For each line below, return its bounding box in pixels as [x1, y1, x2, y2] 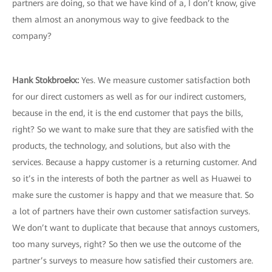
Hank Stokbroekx [12, 75, 77, 85]
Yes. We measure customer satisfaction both [81, 75, 250, 85]
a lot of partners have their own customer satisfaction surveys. [12, 206, 250, 216]
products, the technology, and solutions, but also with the [12, 141, 230, 151]
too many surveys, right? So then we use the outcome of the [12, 239, 241, 249]
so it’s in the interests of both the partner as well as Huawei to [12, 174, 251, 183]
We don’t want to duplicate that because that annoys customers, [12, 223, 259, 233]
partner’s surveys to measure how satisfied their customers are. [12, 256, 253, 265]
